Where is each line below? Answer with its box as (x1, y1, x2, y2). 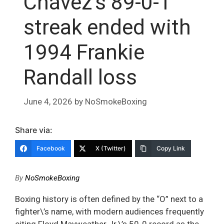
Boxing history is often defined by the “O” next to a (15, 194, 203, 204)
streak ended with (23, 14, 191, 39)
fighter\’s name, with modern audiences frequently (15, 206, 204, 217)
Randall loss (23, 64, 137, 89)
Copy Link (156, 144, 185, 152)
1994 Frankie (23, 39, 144, 64)
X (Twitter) (95, 144, 126, 152)
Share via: (15, 125, 52, 135)
